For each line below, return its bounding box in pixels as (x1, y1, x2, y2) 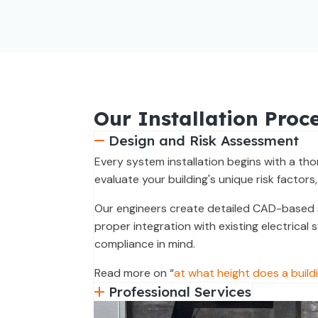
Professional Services (108, 283, 251, 300)
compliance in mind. (94, 236, 195, 251)
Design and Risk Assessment (108, 132, 299, 149)
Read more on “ (94, 265, 174, 280)
